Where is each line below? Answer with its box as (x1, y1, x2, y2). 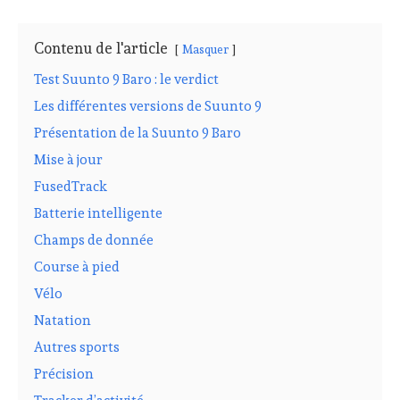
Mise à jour (34, 152, 104, 169)
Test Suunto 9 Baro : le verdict (34, 71, 220, 88)
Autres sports (34, 339, 121, 356)
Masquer (182, 42, 229, 57)
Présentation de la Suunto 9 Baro (34, 125, 242, 142)
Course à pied (34, 259, 121, 276)
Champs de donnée (34, 232, 154, 249)
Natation (34, 312, 92, 329)
